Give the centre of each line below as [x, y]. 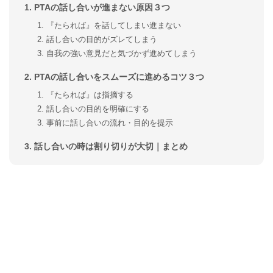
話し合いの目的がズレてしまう [102, 39]
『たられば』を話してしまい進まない [114, 25]
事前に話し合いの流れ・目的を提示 [110, 122]
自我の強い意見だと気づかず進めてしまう [122, 53]
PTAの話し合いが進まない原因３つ [102, 7]
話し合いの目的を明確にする [98, 108]
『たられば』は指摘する [90, 94]
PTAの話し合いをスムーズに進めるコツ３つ [119, 77]
